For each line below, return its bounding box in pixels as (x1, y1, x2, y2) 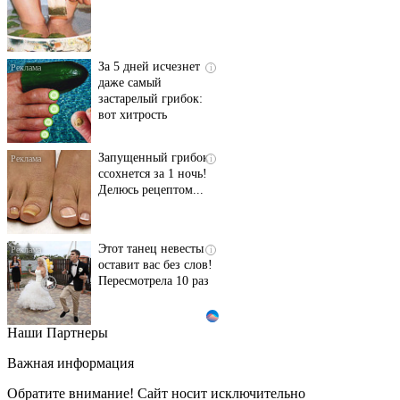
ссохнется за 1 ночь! (98, 166, 207, 180)
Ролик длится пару (98, 332, 199, 346)
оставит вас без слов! (98, 257, 212, 271)
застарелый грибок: (98, 91, 203, 105)
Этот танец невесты (98, 241, 204, 255)
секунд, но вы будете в (98, 348, 220, 362)
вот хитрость (98, 107, 167, 121)
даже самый (98, 75, 162, 89)
